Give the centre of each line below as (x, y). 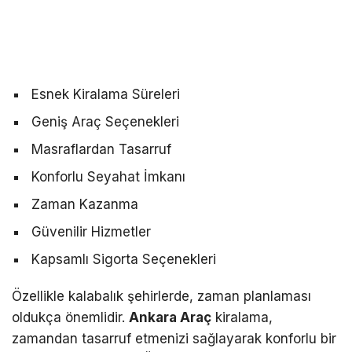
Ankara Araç (170, 317)
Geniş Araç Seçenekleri (105, 121)
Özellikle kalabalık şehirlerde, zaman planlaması (161, 296)
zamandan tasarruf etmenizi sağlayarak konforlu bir (174, 338)
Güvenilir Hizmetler (91, 231)
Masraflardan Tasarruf (101, 149)
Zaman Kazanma (85, 204)
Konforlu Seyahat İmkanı (108, 176)
